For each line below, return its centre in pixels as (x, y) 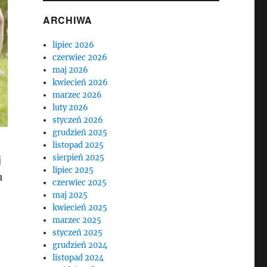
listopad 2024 (78, 258)
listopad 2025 (78, 145)
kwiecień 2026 (80, 83)
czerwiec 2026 (80, 58)
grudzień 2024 (80, 245)
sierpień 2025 (79, 158)
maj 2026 (71, 70)
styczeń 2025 (78, 233)
